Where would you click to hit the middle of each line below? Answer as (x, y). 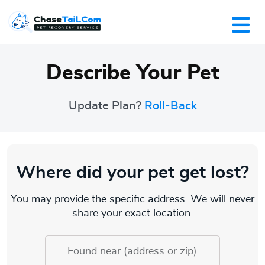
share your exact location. (132, 214)
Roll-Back (170, 106)
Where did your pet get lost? (132, 173)
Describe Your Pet (132, 73)
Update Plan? (106, 106)
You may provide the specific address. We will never (132, 200)
